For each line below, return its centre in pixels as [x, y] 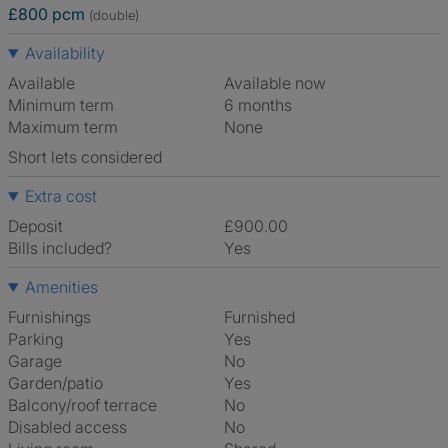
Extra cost [60, 196]
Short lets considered [85, 157]
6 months [263, 105]
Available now [280, 83]
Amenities [61, 287]
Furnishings [49, 317]
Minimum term [61, 105]
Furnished [263, 317]
